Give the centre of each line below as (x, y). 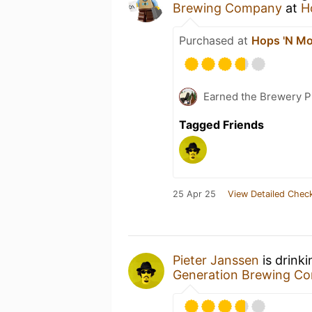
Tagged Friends (221, 125)
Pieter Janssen (216, 260)
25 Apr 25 (194, 194)
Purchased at (215, 40)
